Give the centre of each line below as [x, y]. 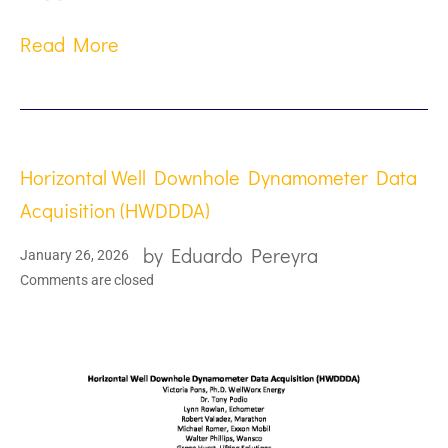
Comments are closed [87, 280]
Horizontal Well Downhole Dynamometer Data [218, 177]
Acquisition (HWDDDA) [115, 210]
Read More [69, 44]
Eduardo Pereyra [244, 255]
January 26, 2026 [74, 254]
